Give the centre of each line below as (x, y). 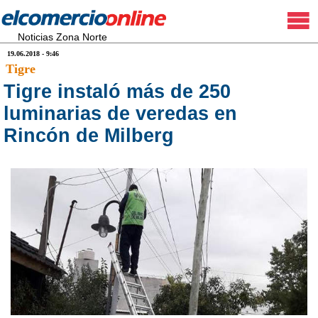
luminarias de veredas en (120, 114)
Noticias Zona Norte (62, 37)
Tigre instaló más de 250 (117, 92)
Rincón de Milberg (89, 136)
